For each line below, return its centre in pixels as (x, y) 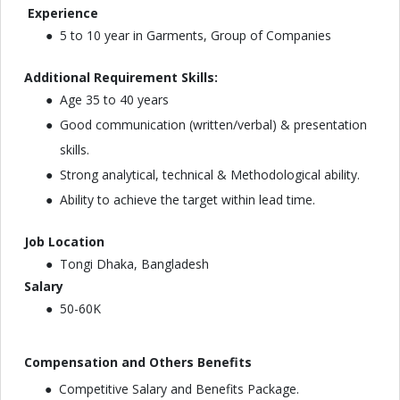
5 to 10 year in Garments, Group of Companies (196, 35)
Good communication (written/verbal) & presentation (213, 125)
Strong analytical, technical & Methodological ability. (210, 175)
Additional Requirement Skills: (121, 77)
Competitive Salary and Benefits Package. (179, 389)
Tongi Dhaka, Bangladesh (134, 264)
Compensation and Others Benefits (138, 362)
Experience (61, 13)
